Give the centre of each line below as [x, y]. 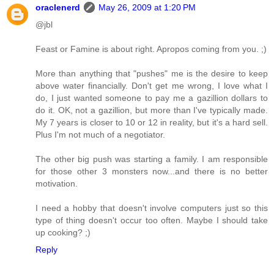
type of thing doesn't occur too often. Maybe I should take [152, 220]
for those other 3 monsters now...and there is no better [152, 171]
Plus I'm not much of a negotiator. [100, 134]
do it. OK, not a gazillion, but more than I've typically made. [152, 110]
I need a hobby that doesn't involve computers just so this [152, 208]
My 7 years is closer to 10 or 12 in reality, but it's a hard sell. [152, 122]
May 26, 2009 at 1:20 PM [147, 7]
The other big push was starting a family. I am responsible [152, 159]
